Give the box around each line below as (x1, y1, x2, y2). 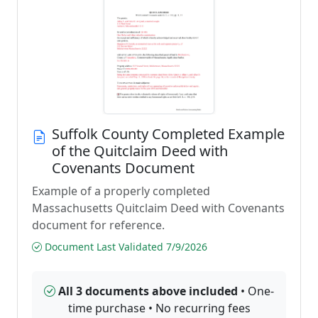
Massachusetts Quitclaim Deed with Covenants (32, 200, 285, 216)
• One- (238, 283, 274, 299)
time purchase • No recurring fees (67, 300, 251, 316)
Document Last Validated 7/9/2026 (42, 240, 207, 253)
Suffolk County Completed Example (52, 124, 285, 143)
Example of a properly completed (32, 183, 210, 199)
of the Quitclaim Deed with (52, 141, 228, 160)
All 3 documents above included (58, 283, 238, 299)
